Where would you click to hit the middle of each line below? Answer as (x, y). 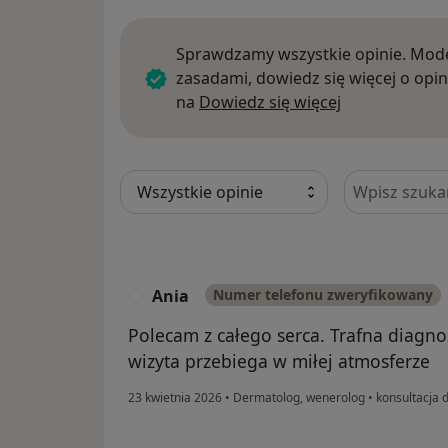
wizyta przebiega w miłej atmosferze (279, 361)
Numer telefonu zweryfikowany (323, 295)
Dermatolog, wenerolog (299, 398)
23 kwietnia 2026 (175, 398)
